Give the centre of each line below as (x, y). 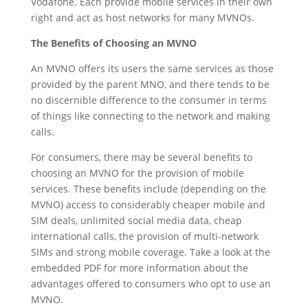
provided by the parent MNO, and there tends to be (150, 84)
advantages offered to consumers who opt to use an (151, 283)
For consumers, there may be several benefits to (141, 157)
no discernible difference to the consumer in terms (148, 100)
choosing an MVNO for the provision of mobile (137, 173)
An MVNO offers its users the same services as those (152, 68)
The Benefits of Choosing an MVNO (113, 43)
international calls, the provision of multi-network (144, 236)
